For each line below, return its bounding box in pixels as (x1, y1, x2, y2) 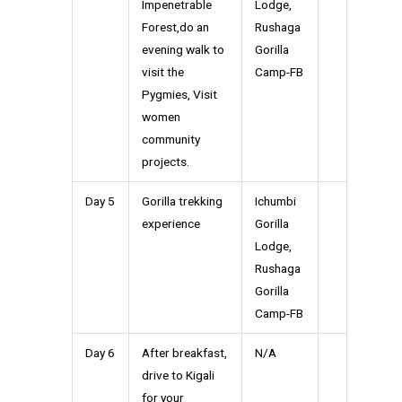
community (141, 132, 200, 147)
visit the (141, 65, 184, 80)
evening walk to (141, 42, 224, 57)
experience (141, 216, 200, 232)
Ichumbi (254, 194, 296, 209)
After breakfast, (141, 345, 227, 361)
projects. (141, 154, 189, 170)
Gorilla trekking (141, 194, 223, 209)
